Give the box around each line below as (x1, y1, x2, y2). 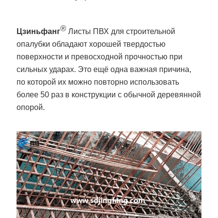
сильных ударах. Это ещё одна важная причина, (17, 65, 192, 74)
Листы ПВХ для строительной (66, 27, 176, 36)
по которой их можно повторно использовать (17, 78, 180, 87)
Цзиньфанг (17, 27, 61, 36)
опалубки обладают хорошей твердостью (17, 40, 166, 49)
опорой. (17, 103, 49, 112)
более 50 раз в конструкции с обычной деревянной (17, 91, 201, 99)
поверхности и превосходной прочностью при (17, 53, 183, 61)
